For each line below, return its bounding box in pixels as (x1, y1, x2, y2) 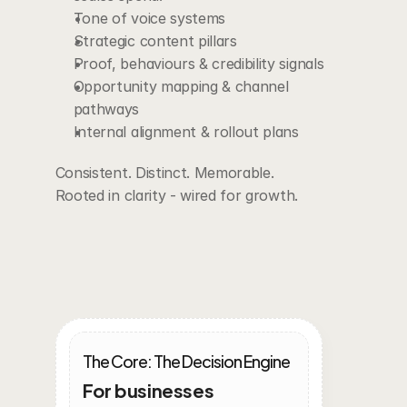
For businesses (82, 374, 214, 404)
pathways (73, 100, 140, 118)
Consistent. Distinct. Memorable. (55, 164, 274, 182)
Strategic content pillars (73, 32, 237, 50)
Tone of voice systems (73, 9, 225, 27)
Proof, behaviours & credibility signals (73, 55, 324, 73)
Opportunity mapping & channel (73, 77, 289, 95)
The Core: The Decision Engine (82, 347, 290, 373)
